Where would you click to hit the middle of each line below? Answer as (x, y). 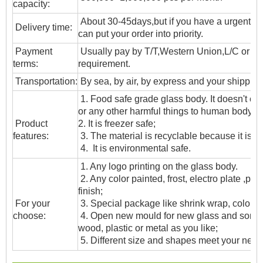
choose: (29, 216)
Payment (33, 52)
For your (31, 204)
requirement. (104, 64)
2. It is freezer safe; (117, 124)
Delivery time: (43, 28)
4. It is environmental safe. (134, 149)
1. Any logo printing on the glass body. (158, 167)
